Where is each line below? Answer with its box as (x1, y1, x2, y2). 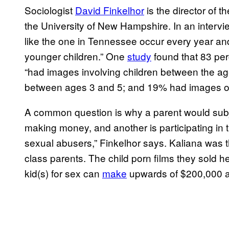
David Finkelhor (75, 3, 144, 17)
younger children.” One (25, 49, 127, 63)
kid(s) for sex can (25, 166, 102, 180)
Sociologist (25, 3, 75, 17)
